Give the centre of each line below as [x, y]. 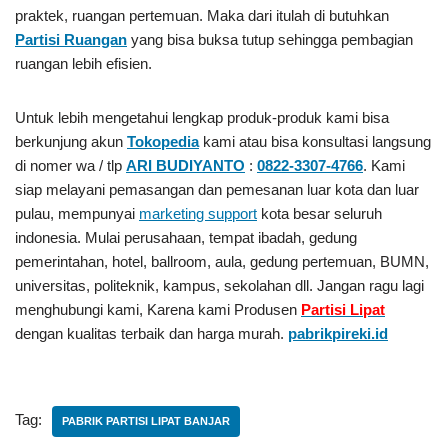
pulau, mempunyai [77, 213]
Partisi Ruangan [71, 39]
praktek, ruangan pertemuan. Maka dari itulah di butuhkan [202, 15]
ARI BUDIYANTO [185, 165]
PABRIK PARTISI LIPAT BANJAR [146, 421]
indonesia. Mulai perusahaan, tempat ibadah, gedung [186, 237]
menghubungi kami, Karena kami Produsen [158, 309]
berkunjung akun [71, 141]
